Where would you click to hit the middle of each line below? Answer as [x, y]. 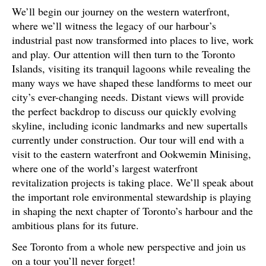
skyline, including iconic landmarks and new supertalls [130, 125]
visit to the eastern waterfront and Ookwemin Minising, [132, 154]
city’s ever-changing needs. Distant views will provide [128, 97]
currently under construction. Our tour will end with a [128, 140]
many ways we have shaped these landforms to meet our [132, 83]
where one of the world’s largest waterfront [105, 168]
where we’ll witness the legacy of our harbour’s [114, 26]
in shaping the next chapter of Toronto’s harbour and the [132, 211]
